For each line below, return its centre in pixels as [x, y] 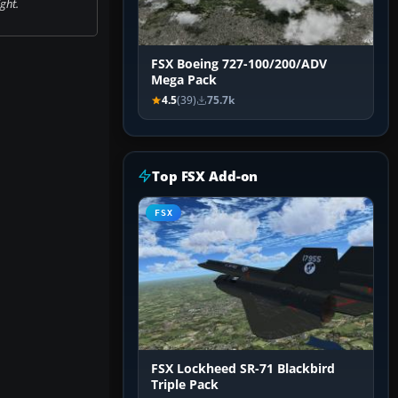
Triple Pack [185, 385]
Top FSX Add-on [205, 176]
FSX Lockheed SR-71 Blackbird [243, 369]
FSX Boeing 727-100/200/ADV [239, 64]
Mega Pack [184, 80]
